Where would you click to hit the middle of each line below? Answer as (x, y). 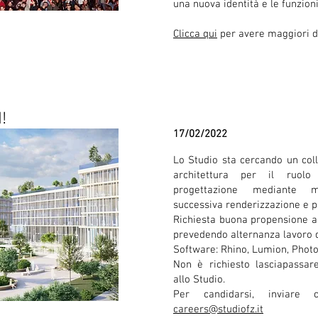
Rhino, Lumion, (256, 250)
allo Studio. (199, 280)
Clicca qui (195, 34)
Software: (197, 250)
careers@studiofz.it (218, 309)
